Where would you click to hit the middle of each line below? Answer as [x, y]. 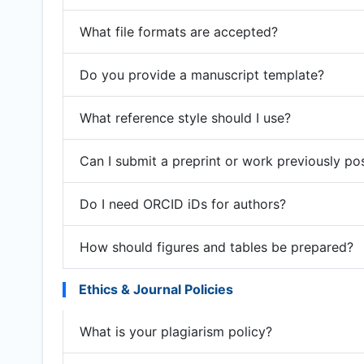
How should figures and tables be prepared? [217, 247]
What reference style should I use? [185, 117]
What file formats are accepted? [179, 31]
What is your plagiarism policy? [176, 331]
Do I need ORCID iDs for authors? [183, 204]
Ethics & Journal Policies [156, 289]
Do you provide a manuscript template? [202, 74]
